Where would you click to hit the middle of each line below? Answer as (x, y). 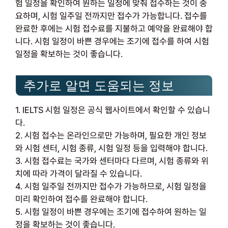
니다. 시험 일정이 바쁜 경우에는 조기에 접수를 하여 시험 (112, 41)
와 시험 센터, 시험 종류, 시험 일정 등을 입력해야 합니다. (111, 148)
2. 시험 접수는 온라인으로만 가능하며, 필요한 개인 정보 (111, 136)
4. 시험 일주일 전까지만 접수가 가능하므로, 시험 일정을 (111, 187)
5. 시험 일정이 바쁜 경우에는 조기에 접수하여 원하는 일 (111, 212)
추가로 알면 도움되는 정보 (99, 86)
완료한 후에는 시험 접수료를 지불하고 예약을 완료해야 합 (114, 28)
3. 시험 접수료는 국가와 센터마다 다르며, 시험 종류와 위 (112, 161)
